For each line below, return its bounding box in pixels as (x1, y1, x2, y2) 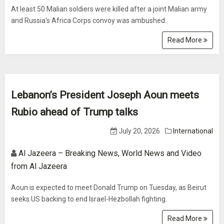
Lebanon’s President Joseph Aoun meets (11, 89, 199, 101)
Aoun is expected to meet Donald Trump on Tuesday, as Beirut (11, 183, 206, 191)
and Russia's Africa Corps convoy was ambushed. (11, 16, 166, 24)
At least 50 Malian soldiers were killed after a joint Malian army (11, 5, 207, 13)
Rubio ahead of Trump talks (11, 106, 138, 118)
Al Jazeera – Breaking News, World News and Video (18, 148, 201, 158)
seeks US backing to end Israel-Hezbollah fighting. (11, 195, 167, 203)
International (173, 127, 213, 135)
